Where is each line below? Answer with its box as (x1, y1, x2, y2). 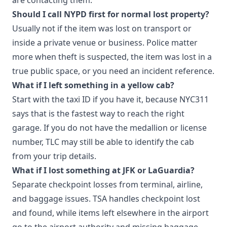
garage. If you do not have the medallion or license (12, 122, 207, 133)
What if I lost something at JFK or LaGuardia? (12, 164, 195, 176)
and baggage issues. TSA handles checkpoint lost (12, 193, 200, 204)
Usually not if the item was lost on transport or (12, 22, 192, 34)
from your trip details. (12, 150, 96, 162)
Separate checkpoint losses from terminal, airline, (12, 178, 203, 190)
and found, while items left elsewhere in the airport (12, 207, 209, 218)
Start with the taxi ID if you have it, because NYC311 (12, 93, 209, 105)
